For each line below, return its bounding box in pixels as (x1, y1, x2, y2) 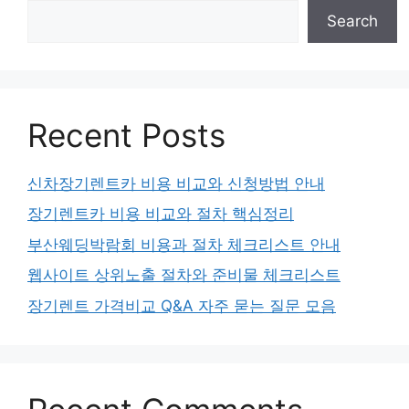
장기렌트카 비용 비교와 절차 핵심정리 (27, 204, 294, 223)
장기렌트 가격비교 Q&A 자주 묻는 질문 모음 (27, 296, 336, 315)
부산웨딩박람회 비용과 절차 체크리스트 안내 (27, 235, 341, 254)
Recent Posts (27, 115, 225, 154)
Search (327, 11, 378, 30)
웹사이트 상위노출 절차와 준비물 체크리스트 (27, 266, 341, 284)
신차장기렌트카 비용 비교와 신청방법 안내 (27, 173, 325, 193)
